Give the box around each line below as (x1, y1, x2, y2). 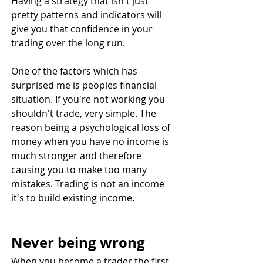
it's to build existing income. (11, 191, 134, 204)
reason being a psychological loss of (11, 120, 173, 134)
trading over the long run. (11, 36, 125, 49)
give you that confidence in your (11, 22, 155, 35)
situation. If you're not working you (11, 92, 167, 106)
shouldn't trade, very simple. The (11, 106, 159, 120)
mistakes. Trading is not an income (11, 177, 167, 190)
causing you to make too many (11, 163, 149, 176)
